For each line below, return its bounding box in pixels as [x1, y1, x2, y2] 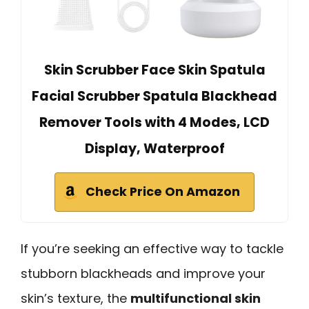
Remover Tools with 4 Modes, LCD [39, 113, 270, 132]
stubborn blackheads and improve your [21, 265, 266, 283]
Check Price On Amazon [86, 183, 240, 201]
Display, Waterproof [84, 139, 225, 159]
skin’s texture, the [21, 290, 130, 308]
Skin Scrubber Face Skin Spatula [43, 61, 266, 80]
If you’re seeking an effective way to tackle [21, 240, 283, 258]
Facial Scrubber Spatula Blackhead [32, 87, 277, 106]
